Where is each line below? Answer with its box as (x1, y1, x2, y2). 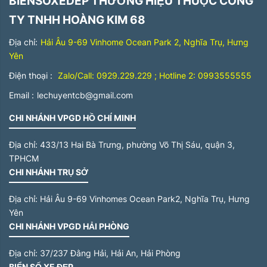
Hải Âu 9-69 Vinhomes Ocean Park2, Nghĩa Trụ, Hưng (40, 194, 250, 204)
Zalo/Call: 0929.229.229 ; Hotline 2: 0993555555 (55, 70, 252, 80)
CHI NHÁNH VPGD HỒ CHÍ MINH (9, 113, 136, 123)
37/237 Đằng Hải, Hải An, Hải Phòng (40, 248, 181, 258)
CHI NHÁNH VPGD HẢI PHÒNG (9, 221, 129, 231)
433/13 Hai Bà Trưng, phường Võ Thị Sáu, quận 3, (40, 139, 235, 150)
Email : (9, 90, 34, 100)
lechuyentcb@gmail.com (37, 90, 133, 100)
